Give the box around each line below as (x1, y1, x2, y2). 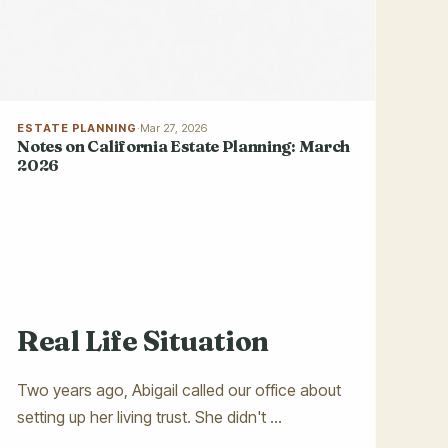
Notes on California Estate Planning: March (17, 135, 350, 156)
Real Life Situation (17, 323, 269, 358)
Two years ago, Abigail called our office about (17, 379, 342, 400)
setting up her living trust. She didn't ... (17, 406, 283, 427)
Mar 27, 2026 (139, 120, 207, 135)
